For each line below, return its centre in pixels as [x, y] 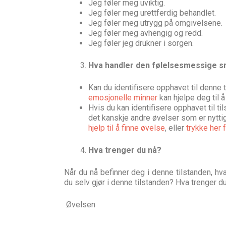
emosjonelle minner [123, 98]
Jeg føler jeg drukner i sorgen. [141, 43]
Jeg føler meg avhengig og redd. [146, 33]
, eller [176, 128]
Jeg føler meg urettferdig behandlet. [152, 13]
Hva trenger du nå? [125, 150]
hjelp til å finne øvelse [127, 128]
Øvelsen [80, 205]
